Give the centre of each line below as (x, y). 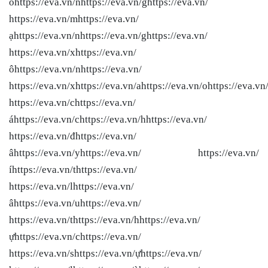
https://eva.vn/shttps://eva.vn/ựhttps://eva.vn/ (105, 253)
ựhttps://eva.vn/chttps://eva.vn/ (75, 236)
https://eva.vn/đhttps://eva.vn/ (73, 136)
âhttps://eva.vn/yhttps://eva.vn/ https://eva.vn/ (134, 153)
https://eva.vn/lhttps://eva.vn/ (71, 186)
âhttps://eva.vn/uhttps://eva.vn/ (75, 203)
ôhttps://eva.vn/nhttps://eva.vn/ (75, 69)
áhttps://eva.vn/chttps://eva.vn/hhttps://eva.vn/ (108, 119)
